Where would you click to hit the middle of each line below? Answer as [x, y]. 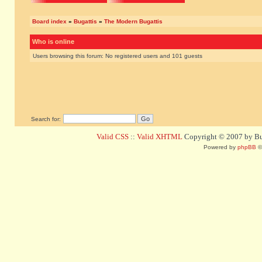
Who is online [53, 42]
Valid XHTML [160, 137]
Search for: [46, 119]
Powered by [220, 147]
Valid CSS [113, 137]
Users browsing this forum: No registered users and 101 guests [118, 56]
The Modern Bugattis [133, 21]
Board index [49, 21]
